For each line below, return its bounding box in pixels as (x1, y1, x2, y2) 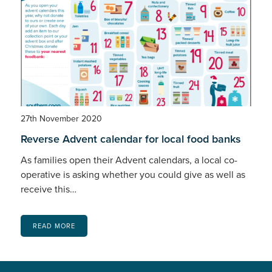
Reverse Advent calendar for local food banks (20, 131, 241, 147)
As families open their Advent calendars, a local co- (20, 152, 237, 167)
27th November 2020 (20, 112, 102, 125)
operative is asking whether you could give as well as (20, 167, 245, 182)
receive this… (20, 182, 76, 196)
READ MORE (32, 220, 75, 231)
